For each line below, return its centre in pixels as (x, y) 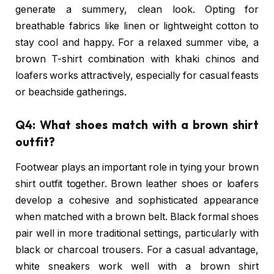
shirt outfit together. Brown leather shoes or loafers (137, 184)
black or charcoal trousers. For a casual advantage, (137, 250)
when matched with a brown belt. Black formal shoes (137, 217)
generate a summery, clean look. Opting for (137, 9)
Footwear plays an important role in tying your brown (137, 168)
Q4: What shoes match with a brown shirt (137, 124)
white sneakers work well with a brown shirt (137, 267)
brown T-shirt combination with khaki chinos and (137, 59)
